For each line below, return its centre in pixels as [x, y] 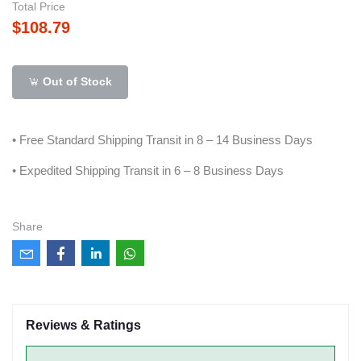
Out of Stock [76, 82]
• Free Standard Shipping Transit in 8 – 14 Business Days [162, 139]
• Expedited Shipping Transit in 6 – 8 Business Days [148, 170]
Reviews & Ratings [83, 325]
